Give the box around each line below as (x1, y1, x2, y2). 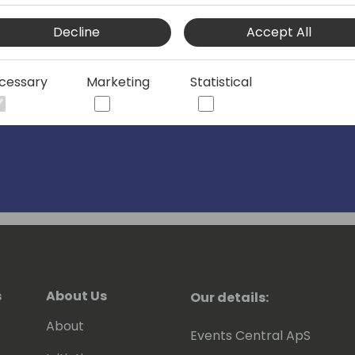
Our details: (190, 288, 269, 307)
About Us (46, 287, 107, 306)
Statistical (190, 73, 252, 91)
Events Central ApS (190, 326, 311, 345)
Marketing (86, 73, 150, 91)
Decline (53, 23, 100, 41)
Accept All (246, 23, 311, 41)
